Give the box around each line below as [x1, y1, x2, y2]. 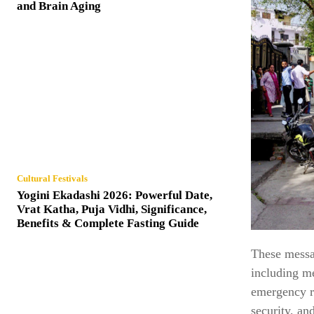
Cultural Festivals [17, 172, 88, 184]
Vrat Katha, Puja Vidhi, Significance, [17, 202, 207, 216]
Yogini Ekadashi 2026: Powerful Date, [17, 188, 212, 202]
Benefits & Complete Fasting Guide [17, 216, 199, 230]
